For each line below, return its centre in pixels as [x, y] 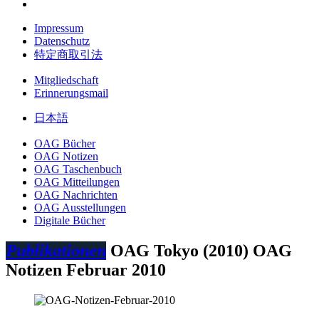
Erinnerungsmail [71, 93]
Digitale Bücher [70, 220]
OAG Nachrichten [76, 195]
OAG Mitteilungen [77, 182]
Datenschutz [62, 41]
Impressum [59, 28]
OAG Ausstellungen [80, 208]
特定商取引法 [68, 54]
